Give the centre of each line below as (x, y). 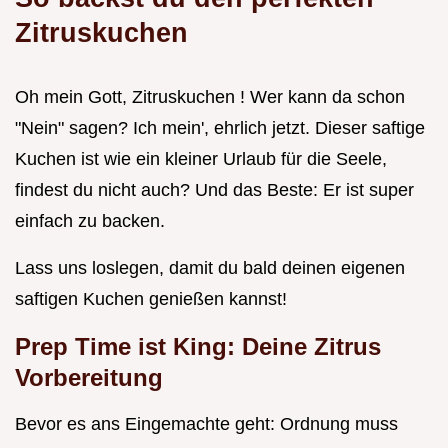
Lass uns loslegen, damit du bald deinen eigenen (210, 268)
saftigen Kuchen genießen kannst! (151, 299)
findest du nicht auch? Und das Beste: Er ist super (214, 190)
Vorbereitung (89, 378)
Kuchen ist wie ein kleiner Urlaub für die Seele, (201, 159)
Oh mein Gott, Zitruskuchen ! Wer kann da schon (210, 97)
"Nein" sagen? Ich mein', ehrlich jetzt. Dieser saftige (220, 128)
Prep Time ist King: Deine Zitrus (198, 347)
